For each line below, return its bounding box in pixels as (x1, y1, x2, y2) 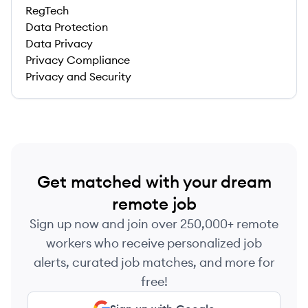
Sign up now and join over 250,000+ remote (30, 216, 278, 232)
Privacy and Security (25, 69, 131, 83)
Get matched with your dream (36, 171, 272, 192)
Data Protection (25, 20, 108, 34)
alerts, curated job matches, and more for (33, 254, 275, 270)
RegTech (25, 3, 69, 17)
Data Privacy (25, 36, 93, 50)
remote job (111, 193, 197, 214)
